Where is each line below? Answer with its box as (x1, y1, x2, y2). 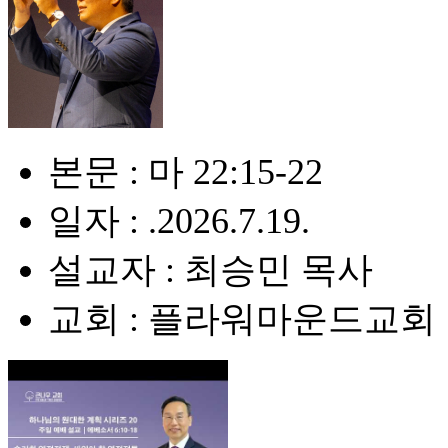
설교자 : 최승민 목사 (48, 250, 373, 290)
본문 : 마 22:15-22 (48, 152, 323, 192)
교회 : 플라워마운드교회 (48, 299, 436, 339)
